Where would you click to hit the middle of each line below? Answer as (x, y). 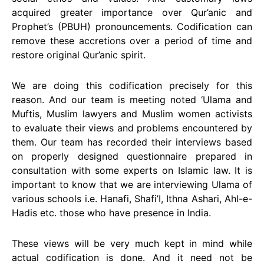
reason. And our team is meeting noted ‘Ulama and (132, 100)
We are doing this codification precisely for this (132, 85)
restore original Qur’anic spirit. (79, 55)
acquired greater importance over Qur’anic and (132, 12)
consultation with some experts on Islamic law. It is (132, 170)
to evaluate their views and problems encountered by (132, 128)
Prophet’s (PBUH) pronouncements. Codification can (132, 27)
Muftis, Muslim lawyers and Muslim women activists (132, 114)
